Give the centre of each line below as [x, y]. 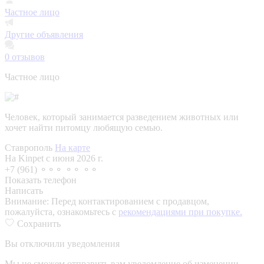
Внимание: [28, 201]
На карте [72, 147]
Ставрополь [30, 147]
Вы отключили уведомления [62, 243]
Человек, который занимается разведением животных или [122, 117]
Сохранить [39, 223]
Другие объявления [44, 34]
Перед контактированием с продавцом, [130, 201]
